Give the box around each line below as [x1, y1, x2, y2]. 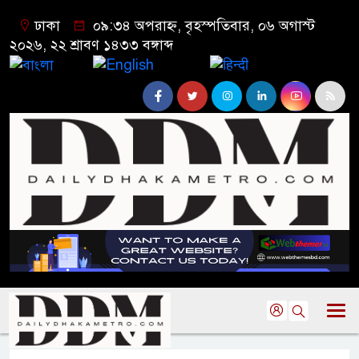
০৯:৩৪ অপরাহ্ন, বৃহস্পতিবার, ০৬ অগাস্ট [89, 17, 315, 34]
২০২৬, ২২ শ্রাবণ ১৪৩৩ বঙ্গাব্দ [10, 36, 173, 54]
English [158, 55, 206, 73]
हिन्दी [252, 55, 278, 73]
